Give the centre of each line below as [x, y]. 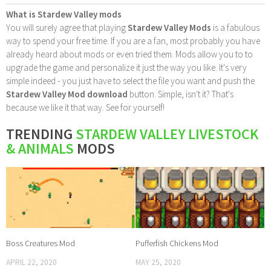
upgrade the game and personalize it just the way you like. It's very [126, 68]
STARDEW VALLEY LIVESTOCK [167, 134]
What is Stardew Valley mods [64, 15]
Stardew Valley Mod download [67, 94]
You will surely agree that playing [67, 28]
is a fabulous [235, 28]
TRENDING [41, 134]
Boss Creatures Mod [41, 243]
